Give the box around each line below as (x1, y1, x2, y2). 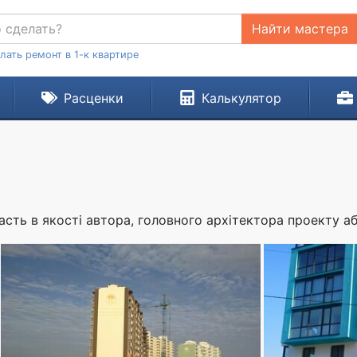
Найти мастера (251, 21, 348, 37)
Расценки (63, 90, 124, 106)
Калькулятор (201, 90, 281, 106)
